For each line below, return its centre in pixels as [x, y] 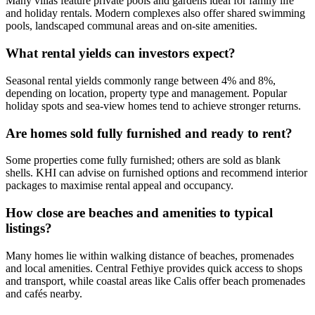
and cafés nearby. [44, 293]
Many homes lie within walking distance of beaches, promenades [150, 255]
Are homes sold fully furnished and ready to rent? [149, 133]
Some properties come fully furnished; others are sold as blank [143, 160]
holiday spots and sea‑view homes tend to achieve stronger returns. [153, 105]
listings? [29, 228]
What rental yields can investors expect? [121, 53]
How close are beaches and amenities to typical [139, 213]
